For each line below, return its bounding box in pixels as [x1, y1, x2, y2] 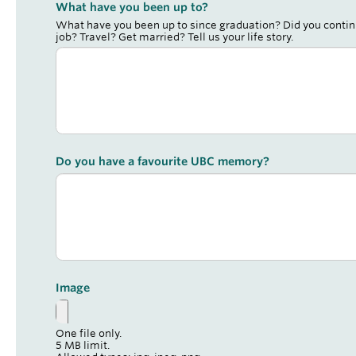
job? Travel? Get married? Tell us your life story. [56, 31, 293, 43]
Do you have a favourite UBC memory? [56, 155, 269, 168]
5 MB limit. [56, 339, 110, 351]
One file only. [56, 327, 122, 339]
